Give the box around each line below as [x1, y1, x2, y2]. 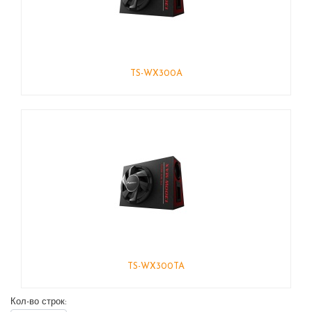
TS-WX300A [130, 69, 182, 78]
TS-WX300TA [127, 262, 185, 271]
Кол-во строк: [10, 297, 67, 306]
